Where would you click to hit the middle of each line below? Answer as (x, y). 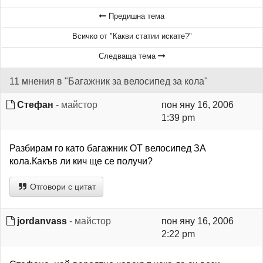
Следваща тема (128, 56)
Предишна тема (135, 16)
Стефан (35, 105)
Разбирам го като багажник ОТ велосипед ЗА (108, 148)
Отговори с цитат (62, 187)
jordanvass (42, 221)
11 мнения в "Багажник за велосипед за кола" (109, 81)
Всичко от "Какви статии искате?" (132, 36)
